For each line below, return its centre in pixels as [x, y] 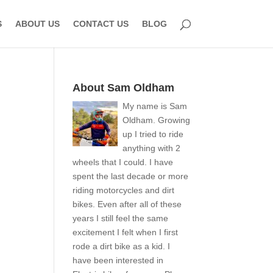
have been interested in [118, 260]
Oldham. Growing [157, 120]
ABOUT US [37, 24]
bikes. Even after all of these [127, 204]
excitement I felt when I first [126, 232]
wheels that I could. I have [123, 162]
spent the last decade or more [131, 176]
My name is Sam [155, 106]
